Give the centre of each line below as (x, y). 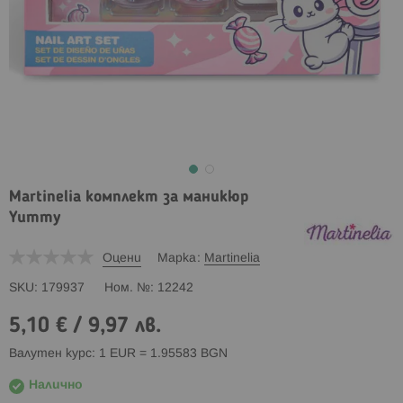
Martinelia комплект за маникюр (129, 197)
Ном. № (127, 288)
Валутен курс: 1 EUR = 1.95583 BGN (118, 354)
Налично (56, 385)
